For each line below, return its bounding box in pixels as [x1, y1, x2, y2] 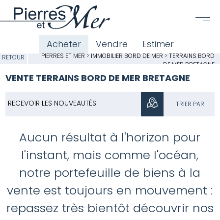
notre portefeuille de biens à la [19, 165, 201, 181]
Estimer [142, 38, 174, 51]
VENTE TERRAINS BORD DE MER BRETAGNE [5, 72, 191, 84]
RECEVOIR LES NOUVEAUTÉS [8, 98, 97, 108]
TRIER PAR [175, 100, 204, 108]
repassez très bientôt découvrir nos [6, 200, 214, 216]
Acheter [46, 38, 81, 51]
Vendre [95, 38, 128, 51]
